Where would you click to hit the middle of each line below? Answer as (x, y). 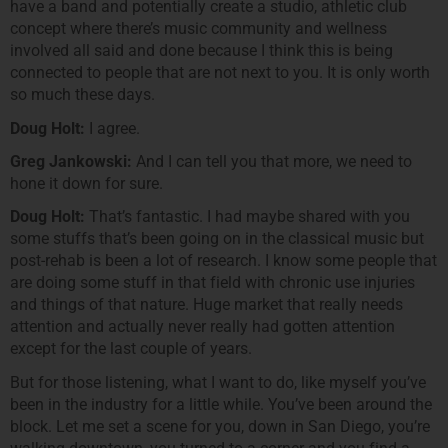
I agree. (112, 128)
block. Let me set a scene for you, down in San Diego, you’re (220, 426)
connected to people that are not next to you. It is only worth (220, 73)
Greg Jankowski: (71, 162)
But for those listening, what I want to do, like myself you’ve (218, 382)
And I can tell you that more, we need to (272, 162)
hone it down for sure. (86, 184)
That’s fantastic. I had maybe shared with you (247, 217)
